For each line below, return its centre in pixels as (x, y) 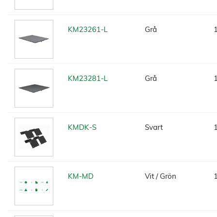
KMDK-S (82, 127)
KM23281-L (88, 78)
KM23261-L (88, 29)
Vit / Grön (161, 176)
